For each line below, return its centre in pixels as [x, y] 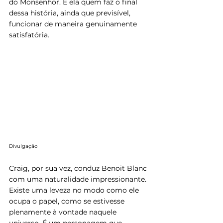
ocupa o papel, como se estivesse [68, 201]
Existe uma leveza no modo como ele [75, 190]
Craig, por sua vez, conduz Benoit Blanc [79, 168]
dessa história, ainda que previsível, [71, 13]
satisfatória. [29, 35]
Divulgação [24, 146]
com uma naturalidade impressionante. [79, 179]
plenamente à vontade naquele [64, 212]
